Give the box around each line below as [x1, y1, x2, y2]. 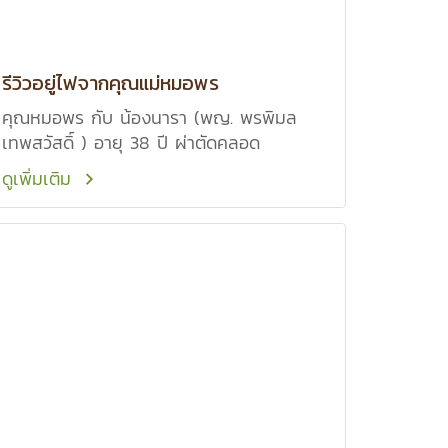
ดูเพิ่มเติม [2, 165, 78, 192]
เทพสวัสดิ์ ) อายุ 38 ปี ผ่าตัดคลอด [2, 129, 260, 156]
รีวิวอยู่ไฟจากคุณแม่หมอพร [2, 68, 219, 98]
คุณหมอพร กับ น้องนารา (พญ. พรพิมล [2, 104, 297, 131]
